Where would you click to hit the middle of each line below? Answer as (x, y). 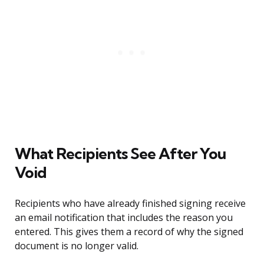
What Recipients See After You (120, 154)
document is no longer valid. (77, 246)
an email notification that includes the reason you (124, 218)
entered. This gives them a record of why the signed (129, 232)
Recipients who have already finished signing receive (130, 204)
